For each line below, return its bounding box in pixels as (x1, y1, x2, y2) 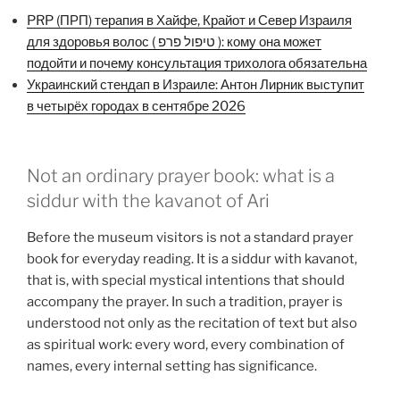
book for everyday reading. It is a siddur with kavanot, (27, 251, 357, 268)
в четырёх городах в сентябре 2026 (27, 97, 246, 114)
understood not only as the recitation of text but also (27, 315, 357, 332)
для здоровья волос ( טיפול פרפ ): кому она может (27, 33, 158, 50)
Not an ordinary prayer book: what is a (27, 165, 335, 187)
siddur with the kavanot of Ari (27, 190, 270, 212)
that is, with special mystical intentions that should (27, 272, 345, 289)
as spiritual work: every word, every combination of (27, 337, 345, 354)
